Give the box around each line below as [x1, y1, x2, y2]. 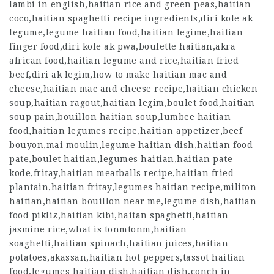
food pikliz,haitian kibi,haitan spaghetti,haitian [9, 210, 229, 220]
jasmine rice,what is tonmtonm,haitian [9, 224, 187, 234]
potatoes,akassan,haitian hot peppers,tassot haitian [9, 253, 245, 262]
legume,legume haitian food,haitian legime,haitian [9, 28, 243, 37]
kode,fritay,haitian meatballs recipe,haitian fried [9, 168, 234, 178]
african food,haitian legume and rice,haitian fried [9, 56, 239, 65]
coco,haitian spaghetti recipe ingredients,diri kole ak [9, 13, 253, 23]
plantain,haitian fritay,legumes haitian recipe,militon [9, 182, 256, 192]
